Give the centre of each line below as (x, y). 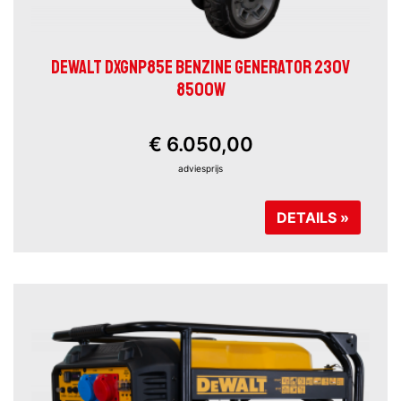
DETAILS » (313, 218)
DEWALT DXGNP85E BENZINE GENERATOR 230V (200, 68)
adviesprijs (200, 169)
